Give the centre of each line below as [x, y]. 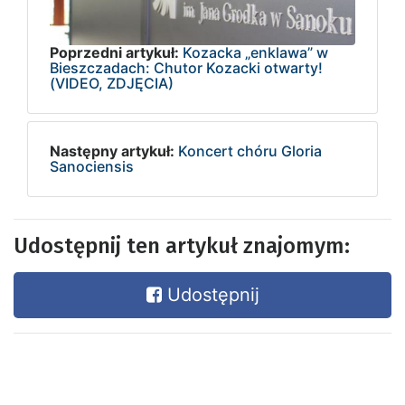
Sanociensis [92, 166]
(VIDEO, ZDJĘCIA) [112, 83]
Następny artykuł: [112, 151]
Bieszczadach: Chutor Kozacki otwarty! [186, 67]
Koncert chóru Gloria [250, 151]
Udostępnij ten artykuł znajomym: [182, 245]
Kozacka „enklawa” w [255, 52]
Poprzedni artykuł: [114, 52]
